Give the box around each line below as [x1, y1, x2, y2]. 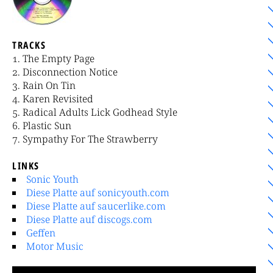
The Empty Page [23, 52, 94, 66]
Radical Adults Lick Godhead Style [23, 105, 177, 119]
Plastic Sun [23, 119, 71, 133]
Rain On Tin [23, 79, 76, 93]
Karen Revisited [23, 92, 93, 106]
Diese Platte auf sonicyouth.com [26, 186, 169, 200]
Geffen [26, 226, 55, 240]
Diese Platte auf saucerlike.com [26, 199, 166, 213]
